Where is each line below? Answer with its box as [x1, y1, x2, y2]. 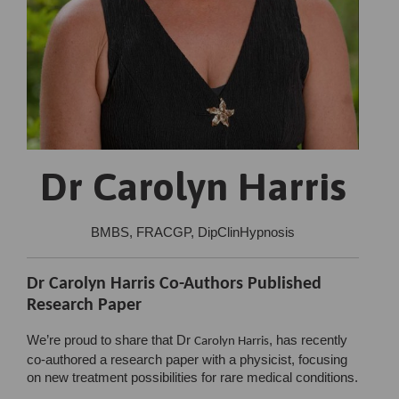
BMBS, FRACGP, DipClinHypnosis [91, 224, 295, 240]
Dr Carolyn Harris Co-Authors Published [27, 275, 322, 294]
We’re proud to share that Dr [27, 332, 194, 348]
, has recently [269, 332, 347, 348]
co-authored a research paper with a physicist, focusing [27, 352, 347, 368]
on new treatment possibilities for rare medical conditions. [27, 370, 358, 386]
